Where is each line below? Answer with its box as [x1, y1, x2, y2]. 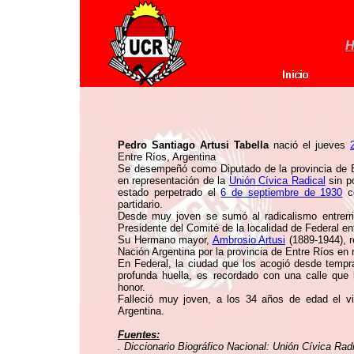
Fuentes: [118, 329, 160, 341]
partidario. [118, 198, 163, 210]
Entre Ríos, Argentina [118, 151, 216, 163]
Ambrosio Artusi [212, 234, 285, 246]
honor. [118, 281, 145, 293]
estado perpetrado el [118, 186, 221, 198]
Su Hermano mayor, [118, 234, 213, 246]
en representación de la [118, 175, 229, 186]
